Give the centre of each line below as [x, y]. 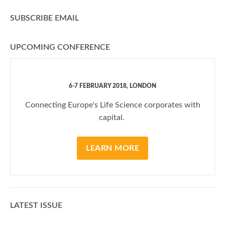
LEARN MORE [113, 148]
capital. [113, 118]
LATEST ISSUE [36, 205]
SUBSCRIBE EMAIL [44, 18]
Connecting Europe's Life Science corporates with [113, 105]
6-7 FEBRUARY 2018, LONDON [113, 86]
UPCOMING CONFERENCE [60, 47]
